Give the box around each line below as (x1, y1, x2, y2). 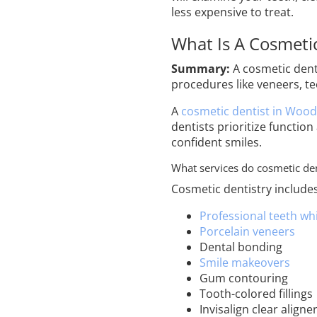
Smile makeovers (200, 254, 290, 270)
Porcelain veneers (200, 223, 295, 239)
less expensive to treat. (171, 4, 294, 20)
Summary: (171, 60, 230, 76)
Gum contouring (200, 270, 288, 286)
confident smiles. (171, 134, 262, 150)
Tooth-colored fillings (200, 285, 313, 301)
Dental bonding (200, 238, 282, 255)
